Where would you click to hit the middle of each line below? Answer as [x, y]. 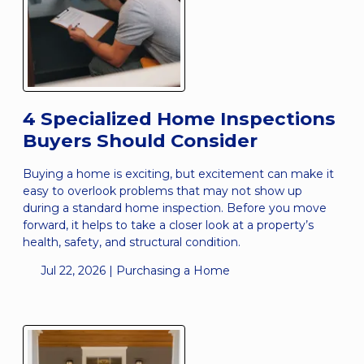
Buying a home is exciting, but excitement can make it [178, 174]
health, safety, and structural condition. [132, 243]
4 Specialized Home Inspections [179, 119]
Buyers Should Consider [140, 141]
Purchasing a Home [173, 271]
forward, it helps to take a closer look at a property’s [168, 225]
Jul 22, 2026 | [76, 271]
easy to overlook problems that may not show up [162, 191]
